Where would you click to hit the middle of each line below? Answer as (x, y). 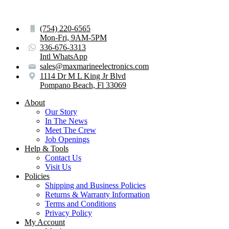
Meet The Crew (71, 130)
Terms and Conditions (81, 203)
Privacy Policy (68, 213)
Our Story (61, 111)
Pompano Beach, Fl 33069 (83, 85)
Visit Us (58, 167)
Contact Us (63, 157)
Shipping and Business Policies (95, 185)
